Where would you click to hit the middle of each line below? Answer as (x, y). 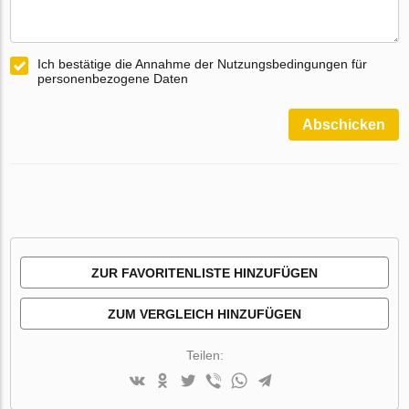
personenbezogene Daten (113, 79)
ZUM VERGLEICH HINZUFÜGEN (204, 315)
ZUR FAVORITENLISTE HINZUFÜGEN (204, 273)
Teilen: (204, 356)
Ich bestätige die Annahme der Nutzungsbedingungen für (203, 64)
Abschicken (343, 125)
